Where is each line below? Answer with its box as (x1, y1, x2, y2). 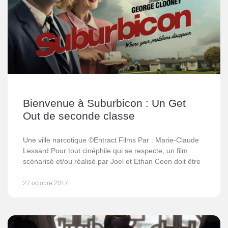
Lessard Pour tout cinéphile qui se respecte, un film (23, 147, 188, 155)
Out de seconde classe (23, 110, 135, 122)
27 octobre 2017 (23, 180, 68, 187)
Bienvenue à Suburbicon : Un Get (23, 97, 186, 109)
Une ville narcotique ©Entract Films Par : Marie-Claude (23, 136, 199, 144)
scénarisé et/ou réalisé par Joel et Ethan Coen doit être (23, 157, 201, 165)
